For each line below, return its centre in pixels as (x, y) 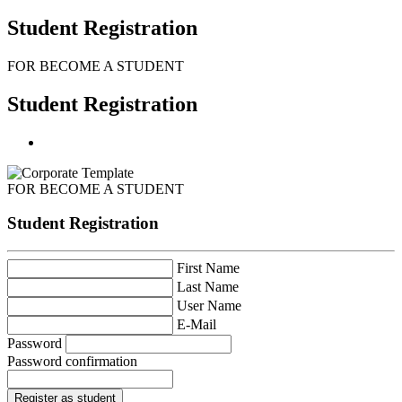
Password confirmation (72, 362)
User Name (209, 306)
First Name (208, 268)
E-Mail (197, 325)
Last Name (208, 287)
